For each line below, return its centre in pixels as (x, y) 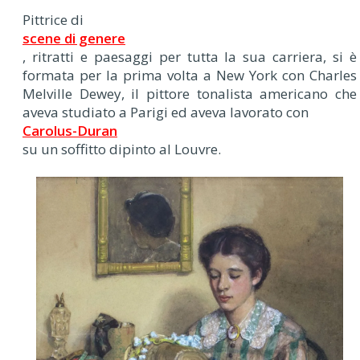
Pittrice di (53, 19)
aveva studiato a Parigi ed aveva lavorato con (166, 112)
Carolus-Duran (70, 130)
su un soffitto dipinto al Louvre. (122, 149)
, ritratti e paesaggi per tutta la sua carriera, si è (190, 56)
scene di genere (74, 38)
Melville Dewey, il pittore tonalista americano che (190, 93)
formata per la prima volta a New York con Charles (190, 75)
